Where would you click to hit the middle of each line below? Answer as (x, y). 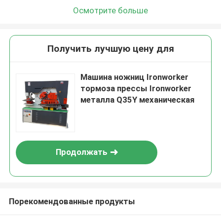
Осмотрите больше (110, 10)
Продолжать (81, 152)
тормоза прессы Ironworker (136, 89)
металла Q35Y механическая (138, 100)
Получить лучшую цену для (110, 49)
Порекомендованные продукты (72, 201)
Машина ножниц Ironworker (135, 77)
